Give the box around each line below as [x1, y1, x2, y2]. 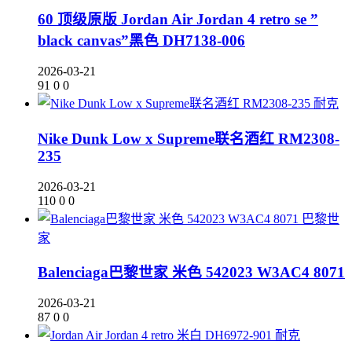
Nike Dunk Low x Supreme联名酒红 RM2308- [38, 130, 339, 147]
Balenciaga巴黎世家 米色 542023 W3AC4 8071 [38, 264, 345, 281]
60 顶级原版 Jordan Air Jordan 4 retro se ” [38, 11, 318, 28]
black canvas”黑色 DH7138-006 [38, 32, 245, 49]
